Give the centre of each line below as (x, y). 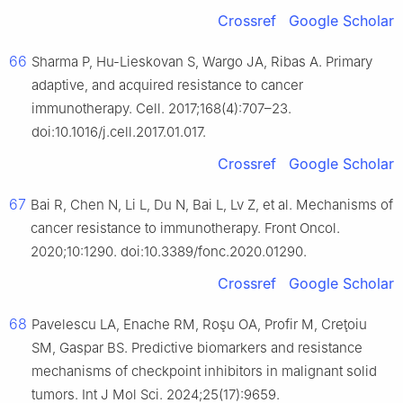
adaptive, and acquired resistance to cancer (167, 85)
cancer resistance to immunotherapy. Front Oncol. (185, 228)
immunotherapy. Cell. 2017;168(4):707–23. (161, 109)
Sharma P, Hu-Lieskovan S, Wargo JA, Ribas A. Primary (202, 62)
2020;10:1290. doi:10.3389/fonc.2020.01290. (169, 252)
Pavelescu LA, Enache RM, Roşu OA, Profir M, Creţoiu (199, 325)
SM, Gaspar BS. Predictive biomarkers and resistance (197, 348)
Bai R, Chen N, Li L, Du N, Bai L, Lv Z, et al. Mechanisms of (212, 205)
